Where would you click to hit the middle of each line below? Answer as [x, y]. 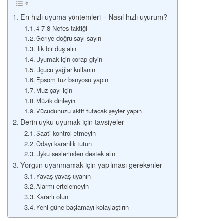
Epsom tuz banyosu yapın [72, 80]
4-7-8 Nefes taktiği [62, 28]
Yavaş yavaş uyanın [64, 176]
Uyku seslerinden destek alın [76, 154]
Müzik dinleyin [56, 101]
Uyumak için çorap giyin [69, 59]
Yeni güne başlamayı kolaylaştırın [83, 207]
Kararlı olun [52, 197]
